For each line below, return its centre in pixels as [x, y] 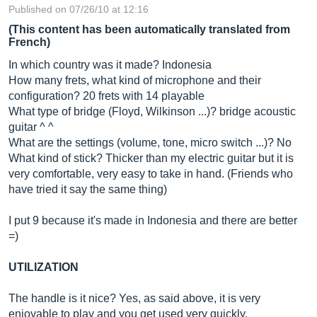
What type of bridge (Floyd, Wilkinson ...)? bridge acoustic [152, 111]
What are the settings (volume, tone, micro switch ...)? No [150, 143]
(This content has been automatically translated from [149, 29]
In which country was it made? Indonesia [110, 65]
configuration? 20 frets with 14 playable [106, 96]
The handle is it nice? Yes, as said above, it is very [134, 298]
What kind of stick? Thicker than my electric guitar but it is [151, 158]
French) [29, 42]
